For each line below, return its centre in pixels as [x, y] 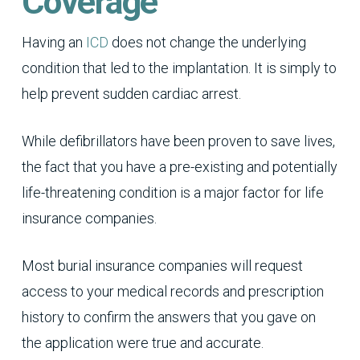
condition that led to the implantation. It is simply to [179, 68]
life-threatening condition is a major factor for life [172, 192]
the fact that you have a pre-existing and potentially [179, 167]
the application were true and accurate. [142, 343]
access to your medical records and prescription [172, 291]
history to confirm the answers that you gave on [168, 317]
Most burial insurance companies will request [162, 266]
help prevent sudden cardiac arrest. [131, 94]
